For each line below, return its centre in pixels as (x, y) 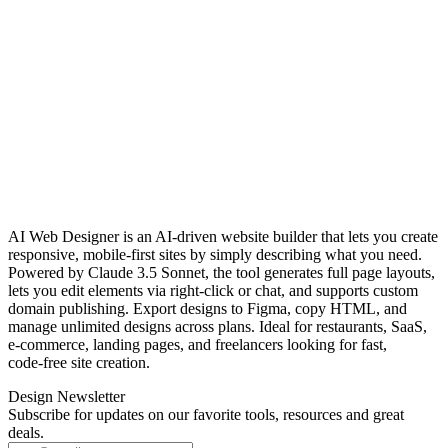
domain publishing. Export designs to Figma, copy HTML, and (207, 308)
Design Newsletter (66, 396)
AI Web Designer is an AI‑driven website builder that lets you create (223, 236)
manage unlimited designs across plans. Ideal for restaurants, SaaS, (217, 326)
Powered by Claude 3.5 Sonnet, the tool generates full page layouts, (221, 272)
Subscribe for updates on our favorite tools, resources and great (206, 414)
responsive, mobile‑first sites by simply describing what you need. (215, 254)
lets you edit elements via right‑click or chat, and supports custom (213, 290)
